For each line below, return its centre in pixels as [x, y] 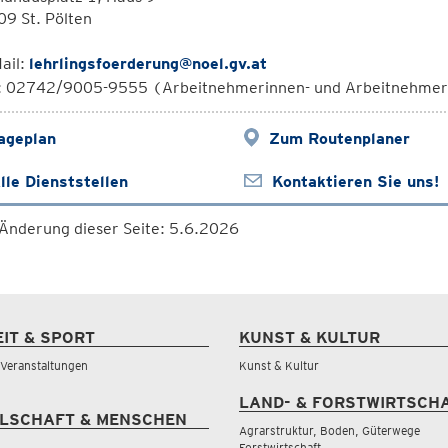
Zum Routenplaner [339, 138]
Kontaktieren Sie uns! [355, 181]
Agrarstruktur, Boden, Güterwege [329, 430]
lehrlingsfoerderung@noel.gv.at [147, 63]
